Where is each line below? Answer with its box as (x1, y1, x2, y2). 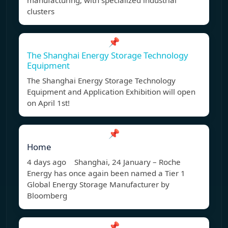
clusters (27, 6, 54, 17)
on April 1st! (27, 98, 70, 108)
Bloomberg (27, 190, 67, 201)
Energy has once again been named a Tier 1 (27, 168, 185, 179)
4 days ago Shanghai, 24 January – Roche (27, 157, 181, 167)
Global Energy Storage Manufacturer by (27, 179, 169, 190)
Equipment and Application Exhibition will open (27, 87, 195, 97)
